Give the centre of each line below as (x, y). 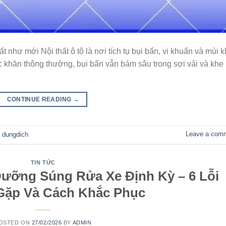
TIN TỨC (43, 162)
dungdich (15, 134)
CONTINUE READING (40, 100)
